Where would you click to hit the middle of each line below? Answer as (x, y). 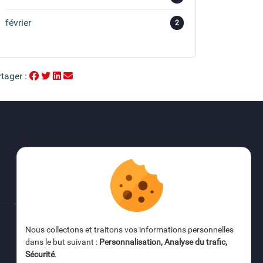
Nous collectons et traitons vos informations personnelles (129, 230)
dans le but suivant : (62, 242)
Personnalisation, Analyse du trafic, (163, 242)
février (18, 23)
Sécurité (40, 254)
